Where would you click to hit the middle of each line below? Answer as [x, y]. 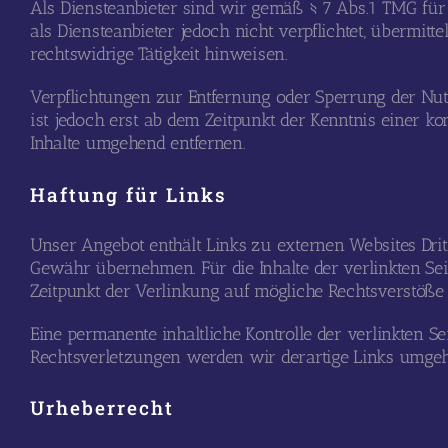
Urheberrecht [101, 408]
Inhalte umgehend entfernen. [137, 143]
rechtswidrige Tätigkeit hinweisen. [158, 54]
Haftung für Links [128, 194]
